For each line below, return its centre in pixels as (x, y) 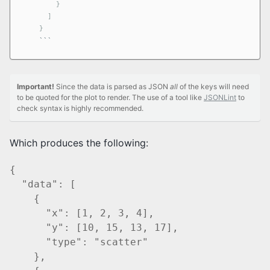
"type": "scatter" (79, 242)
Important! (36, 87)
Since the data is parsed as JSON (112, 87)
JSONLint (220, 98)
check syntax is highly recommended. (80, 108)
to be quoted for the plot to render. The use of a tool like (110, 98)
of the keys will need (213, 87)
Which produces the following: (79, 143)
